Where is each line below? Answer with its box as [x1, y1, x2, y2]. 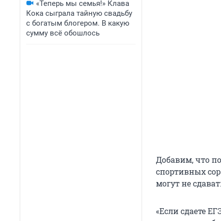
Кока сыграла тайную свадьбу [26, 9, 132, 18]
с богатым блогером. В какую [26, 19, 129, 28]
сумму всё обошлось [26, 29, 100, 37]
